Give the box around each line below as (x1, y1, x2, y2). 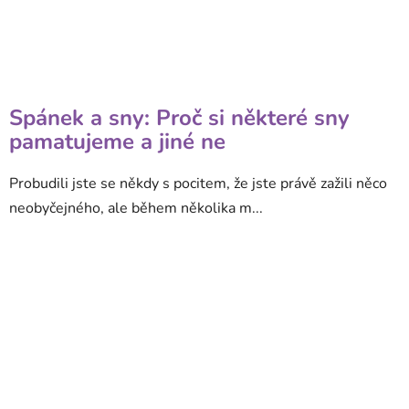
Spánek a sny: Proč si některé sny (9, 103, 350, 133)
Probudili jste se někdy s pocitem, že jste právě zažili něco (9, 173, 387, 194)
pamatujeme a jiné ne (9, 127, 225, 157)
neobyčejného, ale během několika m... (9, 198, 263, 219)
